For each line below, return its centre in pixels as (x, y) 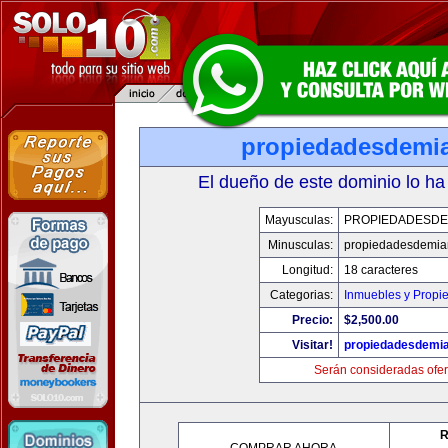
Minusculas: (300, 245)
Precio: (312, 320)
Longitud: (307, 270)
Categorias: (301, 295)
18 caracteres (381, 270)
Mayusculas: (299, 220)
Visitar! (312, 345)
